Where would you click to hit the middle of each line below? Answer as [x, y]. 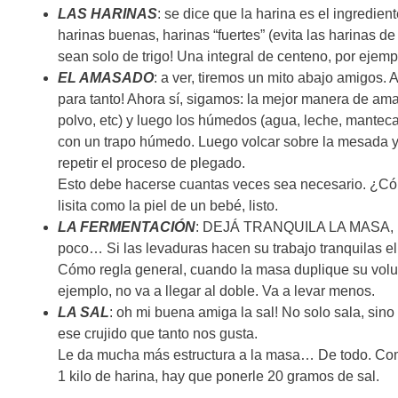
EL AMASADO [106, 78]
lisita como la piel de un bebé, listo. [168, 206]
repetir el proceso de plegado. [151, 163]
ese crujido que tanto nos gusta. [158, 334]
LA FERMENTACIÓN [127, 227]
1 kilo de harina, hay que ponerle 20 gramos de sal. [219, 377]
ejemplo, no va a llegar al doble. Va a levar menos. [216, 291]
